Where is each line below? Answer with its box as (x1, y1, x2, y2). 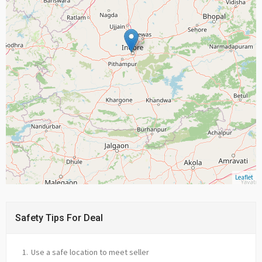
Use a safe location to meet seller (31, 247, 149, 258)
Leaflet (235, 173, 253, 182)
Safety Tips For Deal (15, 212, 103, 224)
